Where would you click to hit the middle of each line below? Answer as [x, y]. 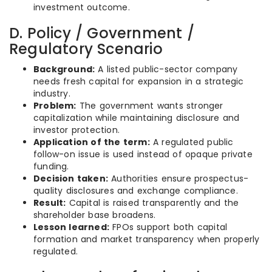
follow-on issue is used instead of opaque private [143, 154]
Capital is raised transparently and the [152, 203]
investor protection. [76, 130]
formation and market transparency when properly [147, 239]
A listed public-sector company [166, 69]
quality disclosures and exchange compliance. [136, 191]
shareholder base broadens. [95, 215]
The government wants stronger [150, 106]
